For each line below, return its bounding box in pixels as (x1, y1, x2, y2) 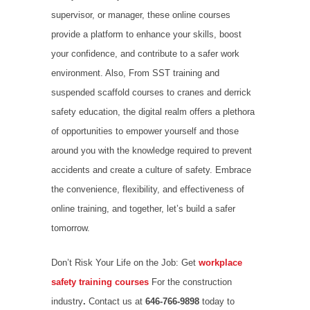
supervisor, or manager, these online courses (51, 10, 230, 21)
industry (51, 296, 83, 307)
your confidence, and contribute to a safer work (51, 48, 239, 60)
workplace (199, 257, 242, 268)
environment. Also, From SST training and (51, 68, 219, 79)
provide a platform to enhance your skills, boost (51, 29, 241, 40)
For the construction (149, 277, 232, 288)
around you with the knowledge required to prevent (51, 145, 252, 156)
